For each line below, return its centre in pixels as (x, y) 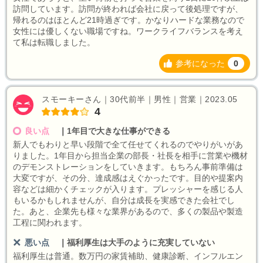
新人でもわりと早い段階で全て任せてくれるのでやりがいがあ (128, 144)
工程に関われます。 (50, 222)
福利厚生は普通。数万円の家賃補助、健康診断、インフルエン (128, 256)
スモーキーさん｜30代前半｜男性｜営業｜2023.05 (140, 99)
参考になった (200, 63)
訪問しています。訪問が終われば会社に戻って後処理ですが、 (128, 9)
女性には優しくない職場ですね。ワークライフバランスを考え (128, 31)
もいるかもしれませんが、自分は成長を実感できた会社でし (124, 200)
